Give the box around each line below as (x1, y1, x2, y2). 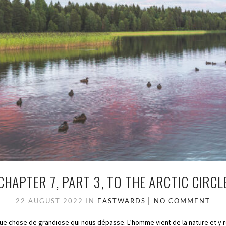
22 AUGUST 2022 (16, 196, 86, 205)
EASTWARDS (97, 196, 146, 205)
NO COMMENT (154, 196, 210, 205)
